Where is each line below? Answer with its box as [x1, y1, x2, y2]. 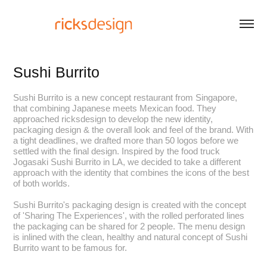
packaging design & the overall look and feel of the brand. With [13, 125, 254, 135]
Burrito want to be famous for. [13, 243, 128, 253]
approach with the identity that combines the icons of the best [13, 167, 250, 178]
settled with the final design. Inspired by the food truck [13, 146, 221, 156]
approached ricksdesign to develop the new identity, [13, 114, 213, 124]
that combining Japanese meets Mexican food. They [13, 103, 217, 113]
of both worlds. [13, 178, 70, 188]
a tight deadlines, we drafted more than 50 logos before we [13, 135, 239, 145]
